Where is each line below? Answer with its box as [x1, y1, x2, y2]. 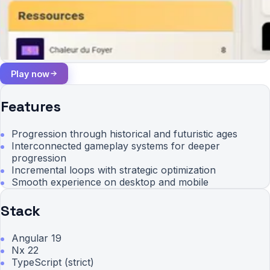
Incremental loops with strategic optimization [11, 164, 216, 177]
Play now [10, 68, 49, 79]
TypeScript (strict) [11, 256, 95, 268]
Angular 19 [11, 231, 62, 244]
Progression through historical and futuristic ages [11, 128, 238, 140]
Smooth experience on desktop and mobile [11, 176, 209, 189]
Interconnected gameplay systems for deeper [11, 140, 221, 152]
